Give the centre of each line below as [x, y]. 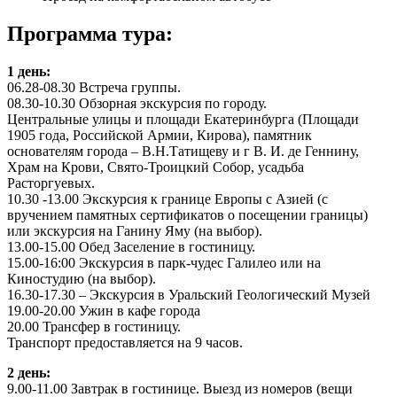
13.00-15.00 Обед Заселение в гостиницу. [131, 246]
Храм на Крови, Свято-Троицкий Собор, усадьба [156, 167]
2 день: [29, 372]
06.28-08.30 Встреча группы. [94, 87]
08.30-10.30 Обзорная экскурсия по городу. [137, 103]
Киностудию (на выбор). [82, 278]
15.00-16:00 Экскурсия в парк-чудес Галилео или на [164, 262]
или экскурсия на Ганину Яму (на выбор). [135, 230]
